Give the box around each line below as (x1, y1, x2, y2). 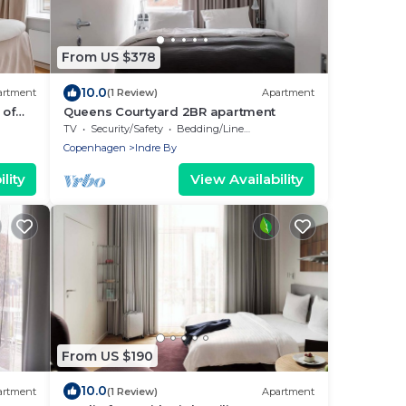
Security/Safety (91, 121, 163, 135)
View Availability (189, 169, 304, 188)
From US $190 (62, 347, 153, 364)
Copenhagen (63, 140, 126, 154)
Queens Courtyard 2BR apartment (63, 103, 276, 119)
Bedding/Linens (177, 121, 244, 135)
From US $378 (62, 49, 156, 66)
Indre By (135, 140, 177, 154)
